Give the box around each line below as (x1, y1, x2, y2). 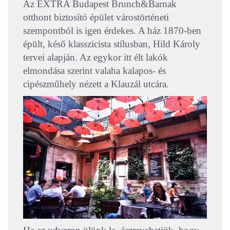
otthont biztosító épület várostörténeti (23, 12, 169, 23)
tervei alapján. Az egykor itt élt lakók (23, 52, 168, 63)
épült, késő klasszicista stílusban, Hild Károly (23, 39, 200, 50)
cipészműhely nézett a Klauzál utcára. (23, 79, 169, 90)
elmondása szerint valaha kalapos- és (23, 65, 166, 76)
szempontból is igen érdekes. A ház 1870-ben (23, 25, 201, 36)
